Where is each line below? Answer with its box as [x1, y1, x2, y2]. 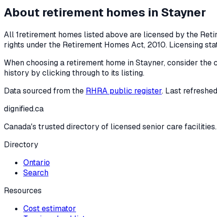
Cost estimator [23, 203, 76, 214]
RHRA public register [86, 85, 162, 96]
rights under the [4, 39, 61, 50]
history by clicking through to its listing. [4, 67, 144, 78]
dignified [4, 103, 33, 114]
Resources [4, 185, 42, 196]
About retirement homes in [4, 4, 161, 20]
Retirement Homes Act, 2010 [62, 39, 166, 50]
